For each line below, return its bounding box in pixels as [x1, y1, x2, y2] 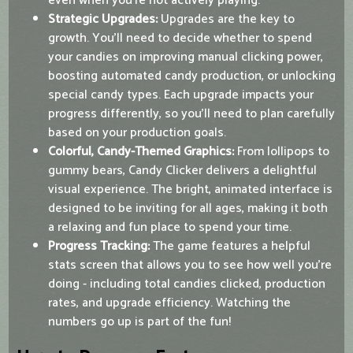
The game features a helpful [150, 236, 310, 258]
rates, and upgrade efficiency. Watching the [48, 292, 291, 314]
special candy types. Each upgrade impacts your [48, 84, 314, 106]
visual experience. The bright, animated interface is [48, 179, 333, 201]
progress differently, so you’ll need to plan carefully [48, 103, 335, 125]
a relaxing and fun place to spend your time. [48, 217, 292, 239]
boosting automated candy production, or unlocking [48, 65, 336, 87]
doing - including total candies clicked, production [48, 273, 325, 295]
